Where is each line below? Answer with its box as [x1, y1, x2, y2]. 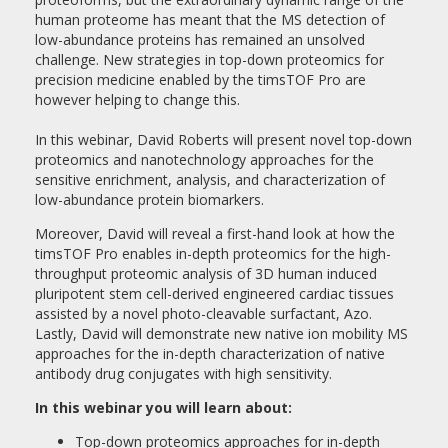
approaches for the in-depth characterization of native [35, 344, 385, 363]
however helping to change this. [35, 90, 240, 109]
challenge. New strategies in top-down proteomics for [35, 50, 384, 69]
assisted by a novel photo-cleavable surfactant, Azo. [35, 304, 372, 323]
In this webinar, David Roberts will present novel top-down [35, 130, 412, 149]
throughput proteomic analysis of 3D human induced [35, 264, 377, 283]
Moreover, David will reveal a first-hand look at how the [35, 224, 395, 243]
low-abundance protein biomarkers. [35, 190, 264, 209]
